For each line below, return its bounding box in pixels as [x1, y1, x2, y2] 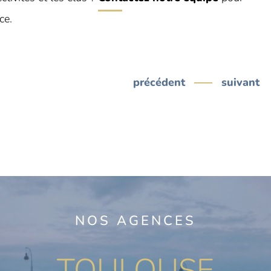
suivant [221, 75, 260, 90]
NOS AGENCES [75, 212, 196, 230]
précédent [133, 75, 186, 90]
